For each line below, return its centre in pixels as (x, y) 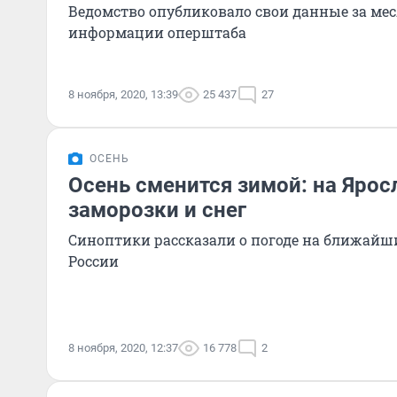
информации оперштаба (157, 32)
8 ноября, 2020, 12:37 (123, 348)
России (93, 261)
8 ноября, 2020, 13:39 (123, 94)
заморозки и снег (157, 210)
